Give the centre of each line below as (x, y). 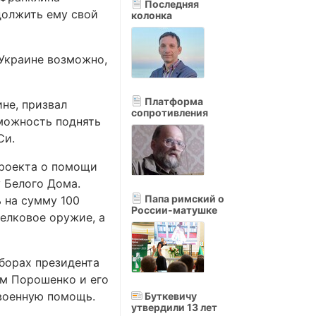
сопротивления (170, 113)
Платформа (173, 101)
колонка (152, 15)
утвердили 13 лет (174, 307)
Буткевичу (170, 296)
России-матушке (174, 210)
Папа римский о (183, 199)
